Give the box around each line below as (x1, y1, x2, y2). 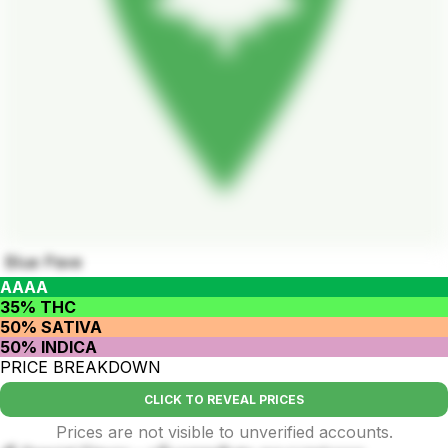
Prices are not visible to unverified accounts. (55, 422, 393, 443)
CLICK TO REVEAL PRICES (144, 392, 304, 408)
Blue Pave (5, 252, 82, 273)
